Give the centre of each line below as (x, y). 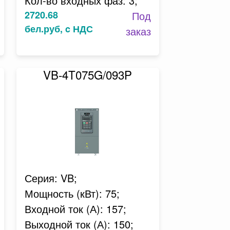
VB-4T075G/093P (88, 74)
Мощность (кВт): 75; (72, 193)
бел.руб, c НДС (59, 29)
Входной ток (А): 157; (75, 209)
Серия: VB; (51, 178)
